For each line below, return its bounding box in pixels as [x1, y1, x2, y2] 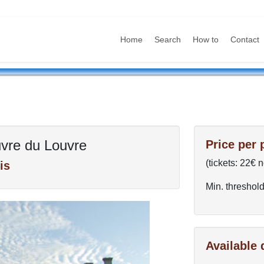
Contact [230, 34, 260, 44]
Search [154, 34, 181, 44]
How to [193, 34, 219, 44]
